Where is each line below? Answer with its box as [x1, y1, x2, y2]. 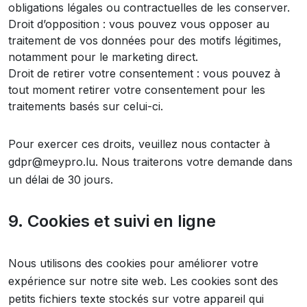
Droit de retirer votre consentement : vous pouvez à [8, 66, 280, 80]
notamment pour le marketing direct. [8, 50, 198, 64]
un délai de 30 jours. [8, 173, 113, 186]
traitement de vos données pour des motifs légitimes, [8, 34, 282, 47]
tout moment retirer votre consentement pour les [8, 83, 265, 97]
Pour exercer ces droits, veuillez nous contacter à [8, 137, 270, 151]
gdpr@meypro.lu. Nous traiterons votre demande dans [8, 155, 293, 169]
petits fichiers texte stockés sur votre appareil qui [8, 292, 264, 306]
